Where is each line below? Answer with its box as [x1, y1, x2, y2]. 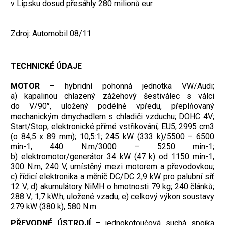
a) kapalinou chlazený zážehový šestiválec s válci [11, 91, 214, 101]
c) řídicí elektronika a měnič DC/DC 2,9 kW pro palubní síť [11, 172, 214, 182]
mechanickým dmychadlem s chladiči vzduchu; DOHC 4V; [11, 111, 214, 122]
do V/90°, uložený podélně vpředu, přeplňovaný [11, 101, 214, 111]
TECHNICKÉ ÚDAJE [11, 61, 82, 71]
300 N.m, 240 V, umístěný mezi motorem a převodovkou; [11, 162, 214, 172]
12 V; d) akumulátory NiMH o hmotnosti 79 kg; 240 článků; [11, 182, 214, 192]
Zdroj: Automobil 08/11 [11, 28, 91, 38]
